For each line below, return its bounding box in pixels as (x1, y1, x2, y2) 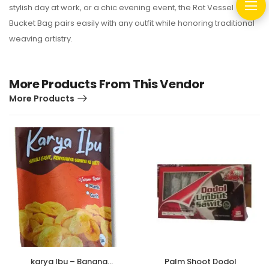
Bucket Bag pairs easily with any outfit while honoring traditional (9, 17, 255, 29)
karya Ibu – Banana (30, 256, 107, 268)
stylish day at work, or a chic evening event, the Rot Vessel (9, 2, 234, 14)
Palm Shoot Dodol (164, 256, 237, 268)
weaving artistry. (9, 33, 73, 45)
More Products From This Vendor (9, 76, 205, 93)
